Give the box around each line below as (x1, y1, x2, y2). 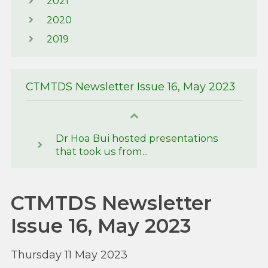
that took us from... (56, 145, 148, 158)
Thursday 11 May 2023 (11, 248, 127, 261)
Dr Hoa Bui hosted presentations (56, 132, 218, 145)
